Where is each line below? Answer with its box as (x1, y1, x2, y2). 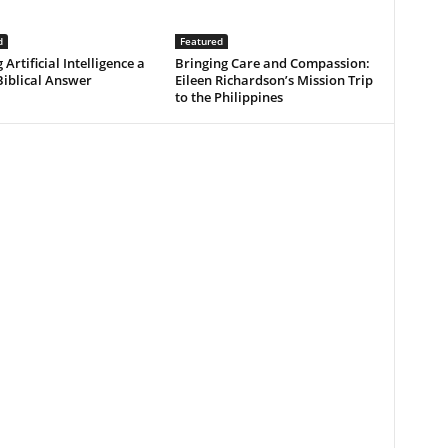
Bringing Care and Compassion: (174, 54, 370, 73)
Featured (179, 34, 223, 49)
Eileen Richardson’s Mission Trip (174, 71, 373, 90)
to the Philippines (174, 88, 283, 107)
